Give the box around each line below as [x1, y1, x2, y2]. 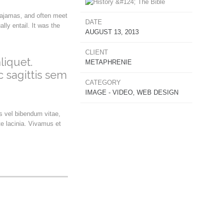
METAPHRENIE [85, 58, 132, 66]
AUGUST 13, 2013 [85, 28, 139, 36]
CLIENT [85, 49, 109, 56]
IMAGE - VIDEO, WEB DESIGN [85, 89, 179, 97]
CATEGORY [85, 79, 121, 87]
